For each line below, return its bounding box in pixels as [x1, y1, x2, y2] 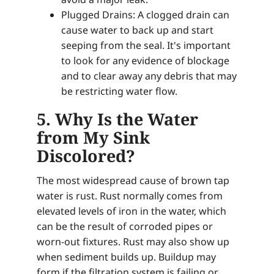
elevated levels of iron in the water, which [37, 204, 226, 218]
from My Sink [37, 125, 150, 149]
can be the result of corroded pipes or [37, 219, 213, 233]
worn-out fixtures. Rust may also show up [37, 234, 229, 248]
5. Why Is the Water [37, 107, 198, 130]
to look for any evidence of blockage [61, 53, 229, 67]
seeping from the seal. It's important [61, 38, 231, 52]
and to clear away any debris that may [61, 68, 237, 83]
